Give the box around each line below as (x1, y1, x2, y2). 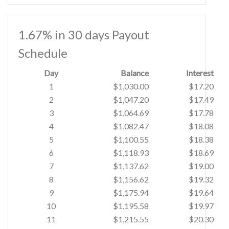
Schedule (18, 45, 67, 60)
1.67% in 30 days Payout (18, 27, 149, 42)
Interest (186, 68, 214, 78)
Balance (121, 68, 149, 78)
